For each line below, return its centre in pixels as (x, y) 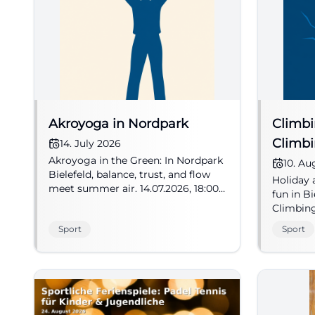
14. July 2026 (90, 143)
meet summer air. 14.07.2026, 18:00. (135, 188)
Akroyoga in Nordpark (118, 124)
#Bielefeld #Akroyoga (102, 202)
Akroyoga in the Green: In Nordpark (136, 160)
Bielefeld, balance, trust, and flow (129, 174)
